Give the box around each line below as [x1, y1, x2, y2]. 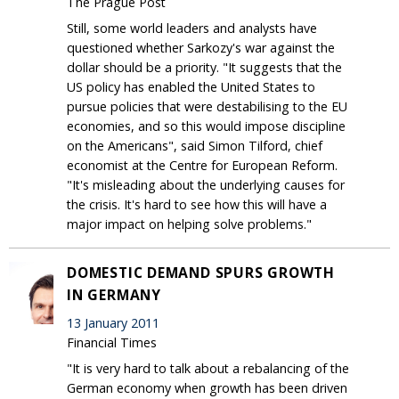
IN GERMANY [67, 284, 161, 305]
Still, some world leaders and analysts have [67, 19, 317, 37]
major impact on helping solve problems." [67, 215, 312, 232]
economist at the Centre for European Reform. [67, 156, 338, 174]
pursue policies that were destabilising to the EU [67, 97, 347, 115]
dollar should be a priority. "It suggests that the [67, 58, 342, 76]
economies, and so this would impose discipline [67, 117, 346, 134]
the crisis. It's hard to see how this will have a [67, 195, 327, 213]
